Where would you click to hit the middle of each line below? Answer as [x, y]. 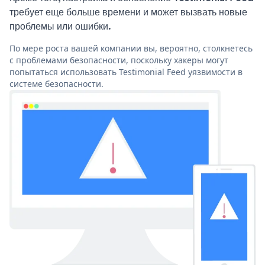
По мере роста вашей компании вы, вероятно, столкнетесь [131, 49]
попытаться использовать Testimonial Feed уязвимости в [126, 72]
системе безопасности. [56, 84]
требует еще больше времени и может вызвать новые [128, 12]
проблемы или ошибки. [60, 26]
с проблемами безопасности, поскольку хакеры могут [119, 60]
